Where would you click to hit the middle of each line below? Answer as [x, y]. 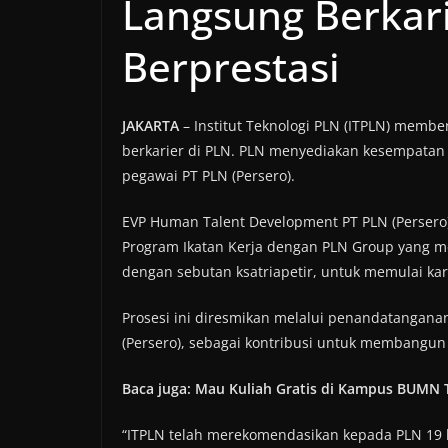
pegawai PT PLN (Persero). [208, 176]
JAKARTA [150, 126]
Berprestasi [231, 67]
